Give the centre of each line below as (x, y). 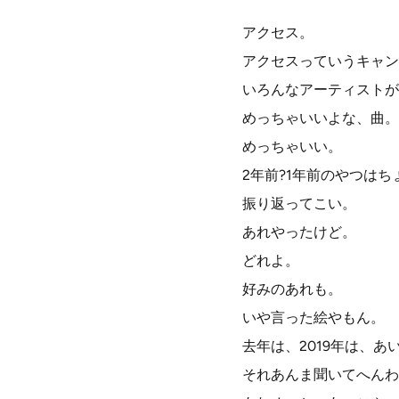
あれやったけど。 (299, 232)
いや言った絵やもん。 (313, 318)
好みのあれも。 (292, 289)
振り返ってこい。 (299, 204)
